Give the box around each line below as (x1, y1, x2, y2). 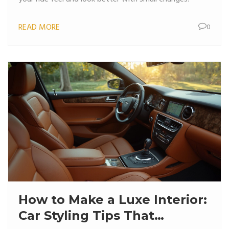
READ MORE (18, 21, 60, 34)
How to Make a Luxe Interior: (18, 192, 207, 207)
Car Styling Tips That (18, 208, 154, 223)
